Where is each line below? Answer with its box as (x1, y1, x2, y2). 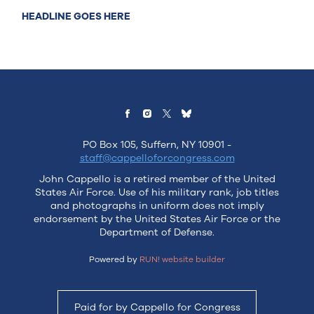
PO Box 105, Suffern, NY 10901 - (83, 139, 231, 151)
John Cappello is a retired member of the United (39, 172, 275, 185)
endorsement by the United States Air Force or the (34, 212, 280, 225)
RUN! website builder (139, 254, 225, 264)
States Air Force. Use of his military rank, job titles (35, 186, 279, 198)
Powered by (89, 254, 139, 264)
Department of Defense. (100, 226, 214, 238)
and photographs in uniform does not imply (50, 199, 264, 212)
